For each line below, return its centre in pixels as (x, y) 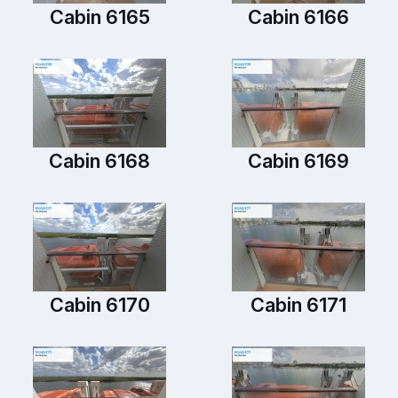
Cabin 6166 (298, 17)
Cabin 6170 (99, 305)
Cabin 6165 (99, 17)
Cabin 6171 (298, 305)
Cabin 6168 (99, 161)
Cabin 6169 (298, 161)
